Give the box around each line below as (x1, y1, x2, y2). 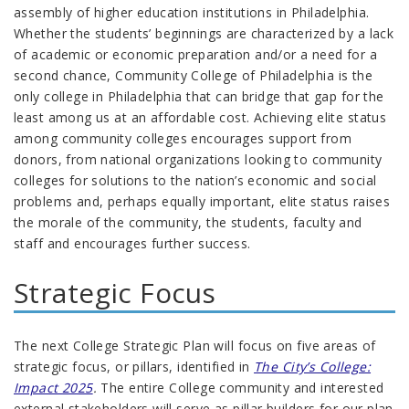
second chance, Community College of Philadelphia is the (14, 67, 373, 85)
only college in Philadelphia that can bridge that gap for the (14, 88, 384, 106)
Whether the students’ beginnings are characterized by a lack (14, 25, 394, 43)
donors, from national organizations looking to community (14, 151, 383, 169)
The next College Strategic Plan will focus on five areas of (14, 337, 376, 355)
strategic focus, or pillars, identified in (14, 358, 255, 376)
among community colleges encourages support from (14, 130, 352, 148)
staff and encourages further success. (14, 235, 251, 253)
